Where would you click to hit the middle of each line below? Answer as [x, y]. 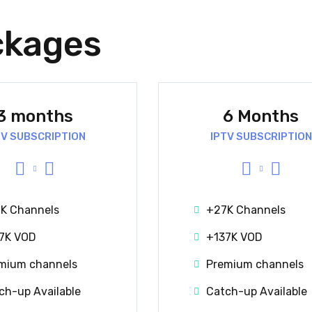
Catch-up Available [257, 291]
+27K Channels [246, 210]
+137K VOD [234, 237]
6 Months [261, 116]
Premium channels [255, 264]
